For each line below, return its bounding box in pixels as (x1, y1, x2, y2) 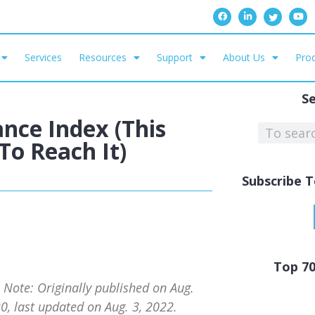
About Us (223, 51, 266, 64)
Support (157, 51, 193, 64)
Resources (79, 51, 127, 64)
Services (25, 51, 63, 64)
